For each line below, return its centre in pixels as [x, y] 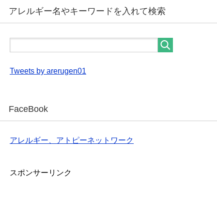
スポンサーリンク [41, 172]
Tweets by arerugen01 [48, 71]
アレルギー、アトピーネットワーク [72, 140]
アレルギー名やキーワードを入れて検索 [87, 11]
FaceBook [28, 109]
